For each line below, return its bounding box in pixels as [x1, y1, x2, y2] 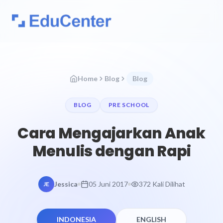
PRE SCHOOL [108, 101, 149, 109]
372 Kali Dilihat [138, 180, 185, 188]
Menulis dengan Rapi [32, 141, 191, 162]
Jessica [54, 180, 78, 188]
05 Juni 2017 [88, 180, 128, 188]
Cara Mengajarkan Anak [17, 123, 206, 144]
